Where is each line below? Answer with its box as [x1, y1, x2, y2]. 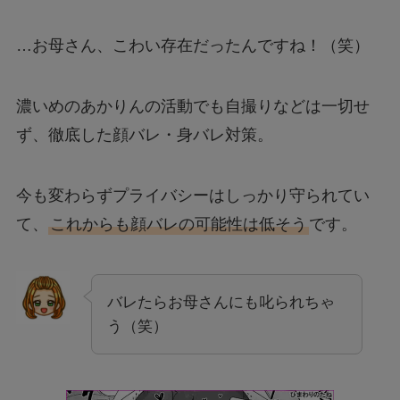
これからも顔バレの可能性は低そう [49, 214, 307, 233]
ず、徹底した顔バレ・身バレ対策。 [15, 126, 273, 145]
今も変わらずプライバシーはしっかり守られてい [15, 186, 370, 204]
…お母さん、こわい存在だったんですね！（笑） [15, 37, 370, 55]
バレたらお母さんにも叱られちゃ [106, 293, 335, 311]
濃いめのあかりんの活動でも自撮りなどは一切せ [15, 97, 370, 116]
